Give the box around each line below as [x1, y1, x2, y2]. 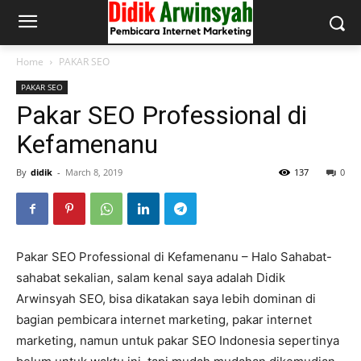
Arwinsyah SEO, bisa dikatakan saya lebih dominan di [16, 291, 316, 306]
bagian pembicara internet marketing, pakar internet [16, 312, 312, 327]
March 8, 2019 [65, 166, 122, 178]
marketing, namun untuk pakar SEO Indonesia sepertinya [16, 333, 339, 348]
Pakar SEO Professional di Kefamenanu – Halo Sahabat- [16, 249, 332, 264]
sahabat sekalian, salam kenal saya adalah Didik [16, 270, 285, 285]
